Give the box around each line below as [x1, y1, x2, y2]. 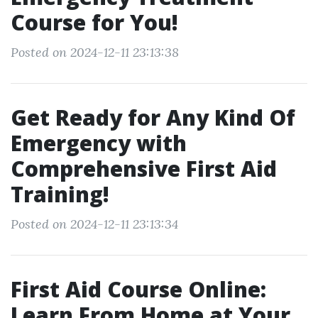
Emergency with [11, 128, 187, 158]
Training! [11, 180, 109, 209]
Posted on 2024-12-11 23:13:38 [11, 44, 179, 60]
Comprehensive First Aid [11, 154, 277, 183]
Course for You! [11, 8, 178, 37]
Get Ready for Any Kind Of [11, 103, 295, 132]
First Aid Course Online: [11, 275, 266, 304]
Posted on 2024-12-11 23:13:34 [11, 216, 178, 232]
